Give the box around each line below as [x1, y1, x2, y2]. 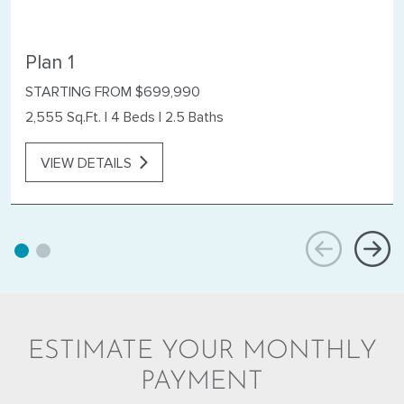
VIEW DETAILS [41, 153, 132, 172]
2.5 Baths [165, 108, 224, 127]
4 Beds [111, 108, 155, 127]
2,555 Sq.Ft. [25, 108, 101, 127]
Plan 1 [25, 50, 74, 75]
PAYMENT [141, 368, 263, 395]
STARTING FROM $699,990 [25, 83, 200, 102]
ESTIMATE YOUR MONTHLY [27, 337, 377, 364]
